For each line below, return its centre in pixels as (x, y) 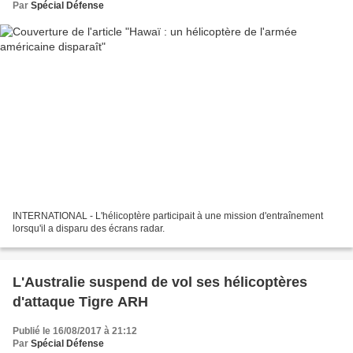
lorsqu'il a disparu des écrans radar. (89, 229)
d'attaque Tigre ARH (80, 302)
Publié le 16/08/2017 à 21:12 (75, 331)
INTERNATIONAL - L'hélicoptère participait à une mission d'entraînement (168, 216)
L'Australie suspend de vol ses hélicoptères (160, 282)
